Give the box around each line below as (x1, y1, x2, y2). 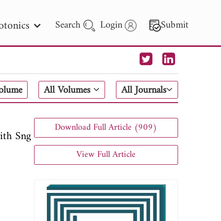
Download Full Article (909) (55, 119, 157, 135)
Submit (161, 17, 189, 34)
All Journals (121, 82, 166, 99)
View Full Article (76, 147, 136, 162)
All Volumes (44, 82, 94, 99)
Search (55, 17, 84, 34)
